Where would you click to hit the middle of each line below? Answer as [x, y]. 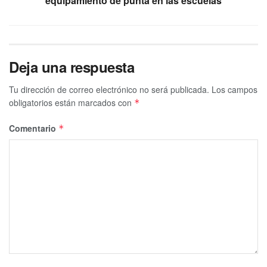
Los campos [235, 89]
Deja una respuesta [72, 66]
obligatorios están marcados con [72, 102]
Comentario [34, 128]
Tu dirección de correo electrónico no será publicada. [109, 89]
